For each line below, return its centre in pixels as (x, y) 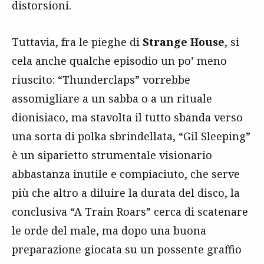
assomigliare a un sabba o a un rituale (112, 98)
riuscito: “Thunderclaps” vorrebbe (101, 79)
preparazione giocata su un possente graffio (127, 249)
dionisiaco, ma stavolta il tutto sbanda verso (127, 117)
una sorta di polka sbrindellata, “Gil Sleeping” (131, 136)
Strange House (184, 42)
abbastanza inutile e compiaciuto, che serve (126, 174)
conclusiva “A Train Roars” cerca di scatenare (130, 211)
